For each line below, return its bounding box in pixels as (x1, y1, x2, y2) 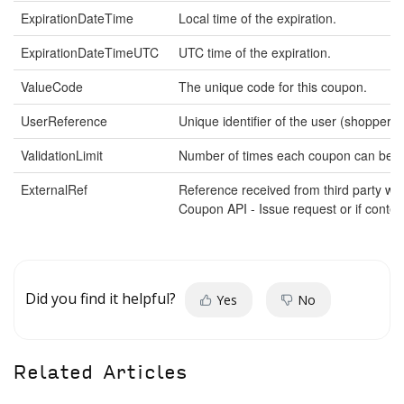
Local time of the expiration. (179, 9, 336, 27)
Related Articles (14, 362, 188, 383)
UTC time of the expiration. (179, 43, 331, 61)
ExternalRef (21, 180, 87, 198)
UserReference (21, 112, 107, 130)
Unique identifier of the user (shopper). (179, 112, 399, 130)
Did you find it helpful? (25, 288, 176, 308)
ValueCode (21, 78, 83, 96)
